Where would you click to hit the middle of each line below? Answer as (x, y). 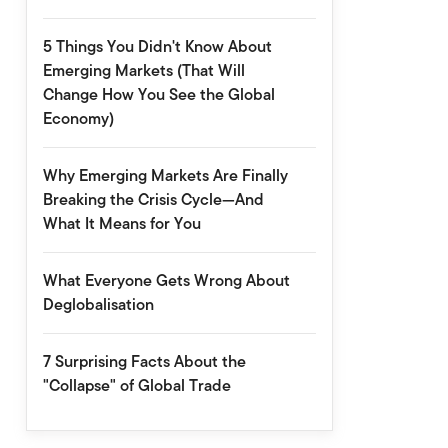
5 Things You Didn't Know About (157, 46)
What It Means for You (121, 223)
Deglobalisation (98, 304)
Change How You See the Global (158, 94)
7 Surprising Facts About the (144, 361)
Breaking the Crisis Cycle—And (153, 199)
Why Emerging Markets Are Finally (165, 175)
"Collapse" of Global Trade (136, 385)
